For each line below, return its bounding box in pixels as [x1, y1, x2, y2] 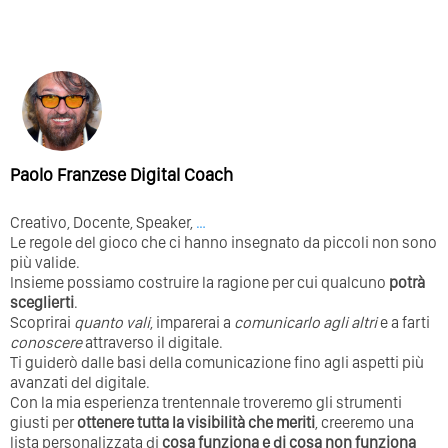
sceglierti [10, 293, 74, 313]
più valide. [10, 253, 80, 273]
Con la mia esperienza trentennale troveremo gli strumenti [10, 393, 402, 413]
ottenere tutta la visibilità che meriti [77, 413, 315, 433]
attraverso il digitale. [82, 333, 223, 353]
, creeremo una [315, 413, 414, 433]
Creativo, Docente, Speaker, [10, 213, 196, 233]
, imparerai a [150, 313, 234, 333]
